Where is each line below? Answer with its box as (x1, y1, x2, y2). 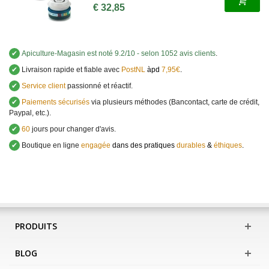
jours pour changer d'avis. (30, 124, 116, 133)
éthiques (214, 141, 242, 150)
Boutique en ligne (20, 141, 79, 150)
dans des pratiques (112, 141, 177, 150)
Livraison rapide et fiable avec (20, 65, 119, 74)
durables (177, 141, 205, 150)
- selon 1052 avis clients (137, 49, 216, 58)
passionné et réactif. (65, 81, 133, 90)
